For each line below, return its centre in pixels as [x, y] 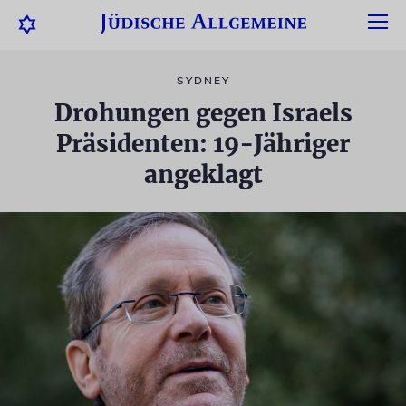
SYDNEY [203, 81]
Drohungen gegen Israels [203, 113]
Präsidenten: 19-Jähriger [203, 144]
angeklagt [203, 174]
